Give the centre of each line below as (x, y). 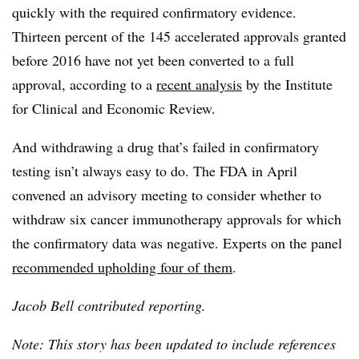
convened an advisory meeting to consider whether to (167, 195)
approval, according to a (84, 85)
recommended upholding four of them (122, 267)
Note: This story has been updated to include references (174, 344)
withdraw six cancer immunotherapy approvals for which (177, 219)
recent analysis (199, 85)
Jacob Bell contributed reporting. (109, 306)
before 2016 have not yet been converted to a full (153, 61)
